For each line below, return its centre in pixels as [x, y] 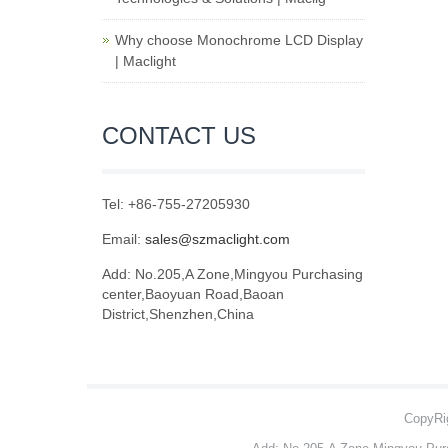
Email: [123, 239]
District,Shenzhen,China [178, 314]
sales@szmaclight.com [217, 239]
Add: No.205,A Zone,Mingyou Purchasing [232, 274]
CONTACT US [179, 135]
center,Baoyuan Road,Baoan [193, 294]
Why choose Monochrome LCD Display [239, 40]
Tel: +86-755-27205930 [176, 204]
